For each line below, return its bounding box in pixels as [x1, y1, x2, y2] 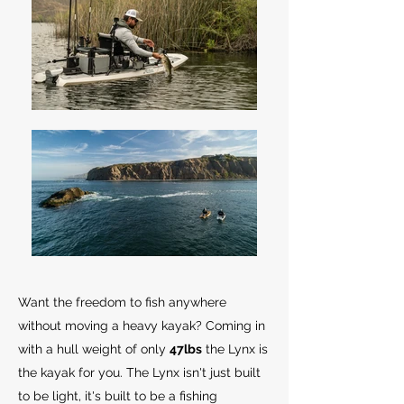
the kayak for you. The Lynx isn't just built [18, 364, 261, 380]
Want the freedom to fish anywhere [18, 294, 226, 309]
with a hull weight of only [18, 341, 170, 356]
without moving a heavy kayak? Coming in [18, 317, 265, 333]
